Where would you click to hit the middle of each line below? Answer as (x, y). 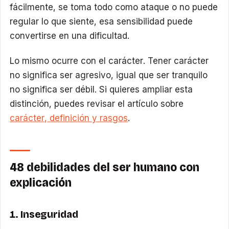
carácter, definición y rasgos (69, 118)
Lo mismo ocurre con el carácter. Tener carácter (109, 61)
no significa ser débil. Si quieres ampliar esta (101, 90)
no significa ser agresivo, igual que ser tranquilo (109, 75)
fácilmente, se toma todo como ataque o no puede (114, 7)
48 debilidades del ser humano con (105, 167)
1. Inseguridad (44, 214)
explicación (41, 183)
